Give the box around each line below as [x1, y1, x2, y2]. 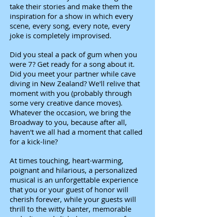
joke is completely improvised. [10, 31, 111, 40]
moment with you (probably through [10, 88, 132, 98]
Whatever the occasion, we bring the [10, 108, 131, 117]
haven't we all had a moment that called [10, 127, 142, 137]
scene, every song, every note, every [10, 21, 130, 31]
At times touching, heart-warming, [10, 155, 124, 165]
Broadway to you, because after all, [10, 117, 127, 127]
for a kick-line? [10, 137, 58, 146]
